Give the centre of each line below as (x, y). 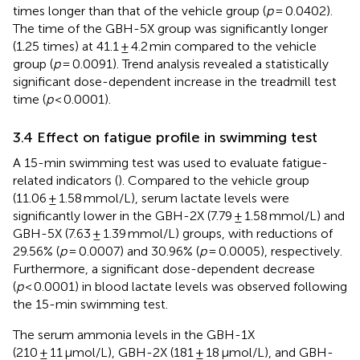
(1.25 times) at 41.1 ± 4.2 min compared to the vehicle (165, 46)
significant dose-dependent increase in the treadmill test (175, 81)
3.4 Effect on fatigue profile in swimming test (165, 137)
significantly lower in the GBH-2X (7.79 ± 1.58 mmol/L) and (179, 215)
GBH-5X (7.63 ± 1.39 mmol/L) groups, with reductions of (173, 233)
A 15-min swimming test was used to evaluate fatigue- (170, 162)
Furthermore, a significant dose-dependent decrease (164, 268)
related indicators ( (65, 180)
